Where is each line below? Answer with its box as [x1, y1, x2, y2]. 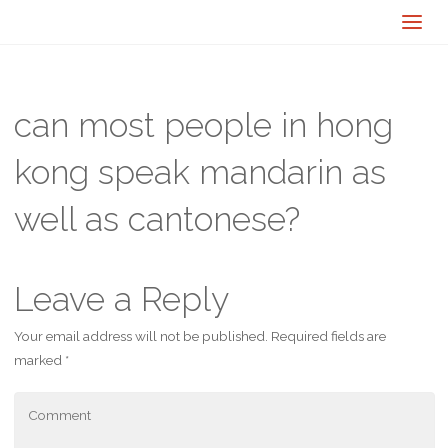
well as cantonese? [13, 199, 300, 240]
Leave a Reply [13, 278, 229, 319]
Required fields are [270, 327, 386, 344]
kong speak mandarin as [13, 152, 386, 193]
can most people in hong [13, 105, 393, 146]
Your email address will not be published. [13, 327, 268, 344]
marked [13, 351, 65, 368]
